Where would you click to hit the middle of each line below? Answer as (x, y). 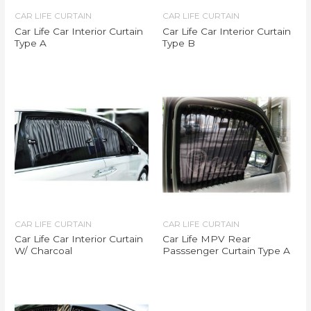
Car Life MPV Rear (207, 239)
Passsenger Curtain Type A (226, 251)
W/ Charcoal (44, 251)
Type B (179, 43)
